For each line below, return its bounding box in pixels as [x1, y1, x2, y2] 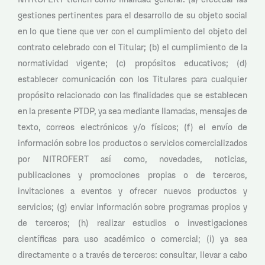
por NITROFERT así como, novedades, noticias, [18, 153, 247, 165]
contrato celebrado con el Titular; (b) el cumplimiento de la [18, 41, 247, 53]
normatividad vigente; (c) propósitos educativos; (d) [18, 57, 247, 69]
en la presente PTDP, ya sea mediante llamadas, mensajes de [18, 105, 247, 117]
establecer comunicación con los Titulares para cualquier [18, 73, 247, 85]
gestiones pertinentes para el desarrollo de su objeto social [18, 9, 247, 21]
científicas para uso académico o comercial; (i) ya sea [18, 233, 247, 245]
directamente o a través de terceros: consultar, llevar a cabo [18, 249, 247, 261]
